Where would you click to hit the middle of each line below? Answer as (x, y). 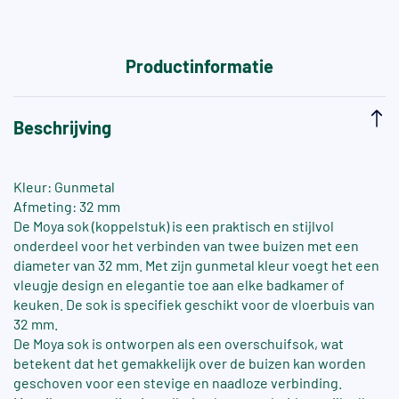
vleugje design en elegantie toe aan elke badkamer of (179, 285)
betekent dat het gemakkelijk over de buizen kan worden (190, 363)
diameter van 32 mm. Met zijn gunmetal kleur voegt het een (196, 265)
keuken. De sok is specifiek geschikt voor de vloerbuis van (194, 305)
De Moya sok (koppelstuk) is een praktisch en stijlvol (174, 226)
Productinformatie (199, 66)
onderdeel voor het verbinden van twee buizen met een (186, 246)
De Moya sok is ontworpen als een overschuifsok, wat (179, 344)
